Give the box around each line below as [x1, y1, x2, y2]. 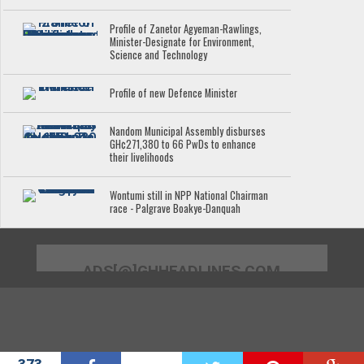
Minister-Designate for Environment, [110, 34, 255, 50]
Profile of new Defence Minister [110, 85, 238, 102]
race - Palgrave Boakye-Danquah [110, 201, 241, 217]
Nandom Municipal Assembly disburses [110, 123, 266, 140]
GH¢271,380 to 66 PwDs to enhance [110, 136, 257, 153]
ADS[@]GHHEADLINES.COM [83, 262, 281, 281]
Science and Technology [110, 47, 208, 63]
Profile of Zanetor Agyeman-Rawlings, [110, 21, 262, 37]
